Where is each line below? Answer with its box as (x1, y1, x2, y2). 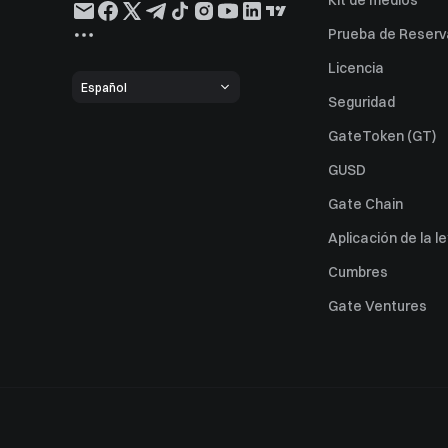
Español (81, 79, 127, 95)
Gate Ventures (328, 297, 427, 315)
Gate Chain (328, 195, 403, 213)
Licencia (328, 59, 384, 77)
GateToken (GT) (328, 127, 436, 145)
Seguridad (328, 93, 395, 111)
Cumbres (328, 263, 388, 281)
